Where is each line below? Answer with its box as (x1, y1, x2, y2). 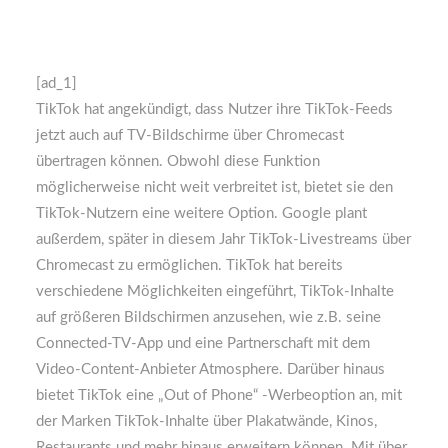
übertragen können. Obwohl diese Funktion (36, 154, 320, 169)
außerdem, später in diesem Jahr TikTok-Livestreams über (36, 232, 411, 247)
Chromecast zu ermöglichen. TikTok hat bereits (36, 258, 343, 273)
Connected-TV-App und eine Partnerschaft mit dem (36, 336, 370, 351)
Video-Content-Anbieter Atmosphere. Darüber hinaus (36, 362, 385, 377)
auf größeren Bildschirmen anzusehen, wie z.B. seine (36, 310, 381, 325)
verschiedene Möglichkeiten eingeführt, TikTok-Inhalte (36, 284, 394, 299)
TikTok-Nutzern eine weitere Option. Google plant (36, 206, 367, 221)
